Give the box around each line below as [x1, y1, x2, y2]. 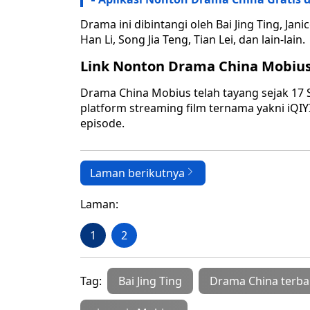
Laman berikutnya [90, 165, 185, 181]
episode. [80, 116, 125, 131]
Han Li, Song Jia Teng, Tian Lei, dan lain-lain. [80, 32, 305, 48]
